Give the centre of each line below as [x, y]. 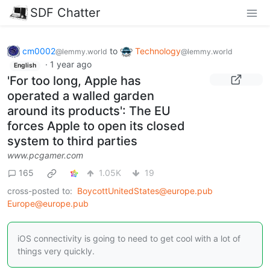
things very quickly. [56, 251]
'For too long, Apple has [74, 80]
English [25, 66]
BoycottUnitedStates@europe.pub [145, 190]
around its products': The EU [89, 111]
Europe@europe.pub [48, 203]
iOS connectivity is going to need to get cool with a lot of [129, 238]
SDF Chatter [65, 12]
